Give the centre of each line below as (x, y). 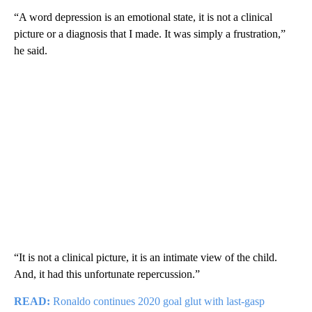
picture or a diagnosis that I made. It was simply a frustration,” (150, 34)
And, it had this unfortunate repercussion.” (107, 274)
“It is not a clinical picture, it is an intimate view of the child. (146, 258)
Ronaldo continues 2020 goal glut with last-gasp (159, 302)
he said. (31, 51)
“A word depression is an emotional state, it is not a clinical (143, 17)
